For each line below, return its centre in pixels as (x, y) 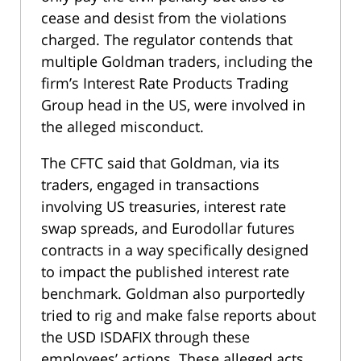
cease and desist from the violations (164, 17)
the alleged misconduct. (122, 126)
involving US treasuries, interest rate (164, 206)
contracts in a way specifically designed (175, 249)
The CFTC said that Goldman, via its (160, 162)
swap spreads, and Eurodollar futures (168, 228)
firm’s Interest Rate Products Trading (165, 83)
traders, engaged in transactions (150, 184)
